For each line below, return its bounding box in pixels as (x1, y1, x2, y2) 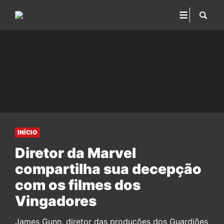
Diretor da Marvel (15, 144, 136, 161)
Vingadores (15, 192, 96, 209)
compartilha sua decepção (15, 160, 201, 177)
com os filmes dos (15, 176, 140, 193)
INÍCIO (17, 128, 37, 136)
